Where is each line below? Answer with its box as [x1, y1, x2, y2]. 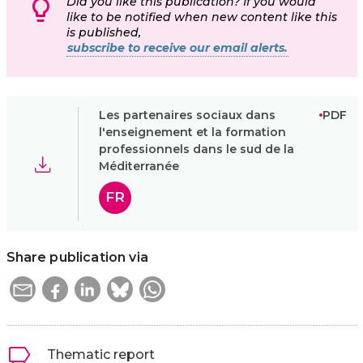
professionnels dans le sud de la [98, 141, 294, 156]
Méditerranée [98, 158, 179, 173]
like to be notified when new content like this [66, 10, 337, 25]
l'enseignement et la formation [98, 124, 286, 139]
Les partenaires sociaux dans [98, 107, 275, 122]
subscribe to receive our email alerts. [67, 41, 288, 56]
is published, [66, 25, 141, 41]
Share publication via [6, 250, 148, 266]
